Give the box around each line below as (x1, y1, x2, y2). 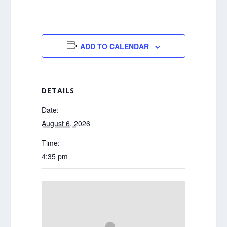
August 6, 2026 (42, 118, 91, 128)
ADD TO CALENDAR (80, 41, 149, 51)
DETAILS (42, 86, 75, 95)
